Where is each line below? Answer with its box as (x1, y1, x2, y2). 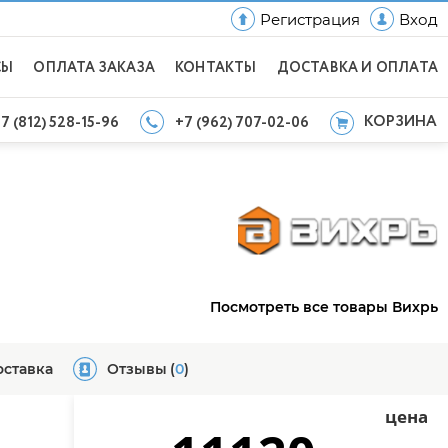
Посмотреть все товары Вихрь (210, 298, 438, 316)
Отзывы (107, 360, 167, 378)
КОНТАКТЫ (174, 58, 257, 78)
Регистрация (260, 9, 360, 29)
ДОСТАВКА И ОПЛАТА (276, 58, 438, 78)
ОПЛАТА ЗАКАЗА (33, 58, 155, 78)
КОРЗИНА (364, 111, 437, 133)
